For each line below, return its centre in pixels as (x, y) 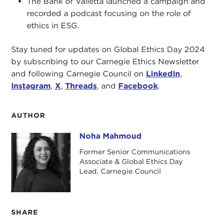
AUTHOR (28, 116)
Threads (81, 86)
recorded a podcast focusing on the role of (109, 14)
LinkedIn (163, 73)
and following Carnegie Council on (78, 73)
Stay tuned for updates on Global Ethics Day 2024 (108, 49)
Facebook (138, 86)
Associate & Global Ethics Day (131, 162)
